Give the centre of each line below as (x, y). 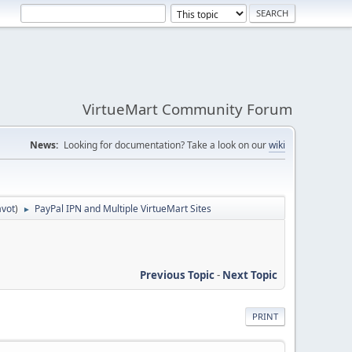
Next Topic (250, 275)
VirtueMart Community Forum (187, 109)
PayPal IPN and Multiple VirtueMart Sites (123, 209)
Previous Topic (177, 275)
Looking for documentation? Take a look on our (166, 145)
